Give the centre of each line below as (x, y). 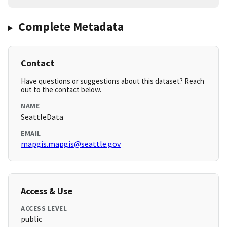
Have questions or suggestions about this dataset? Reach (112, 81)
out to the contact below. (61, 90)
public (31, 219)
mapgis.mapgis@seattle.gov (71, 144)
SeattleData (42, 117)
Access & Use (47, 191)
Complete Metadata (71, 27)
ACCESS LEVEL (44, 209)
